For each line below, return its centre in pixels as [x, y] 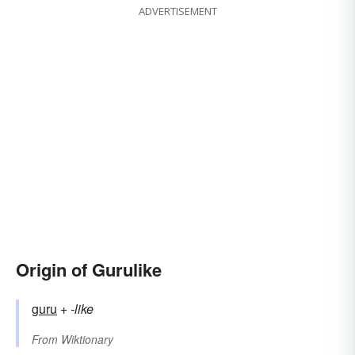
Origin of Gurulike [89, 270]
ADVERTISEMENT [177, 11]
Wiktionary [87, 340]
